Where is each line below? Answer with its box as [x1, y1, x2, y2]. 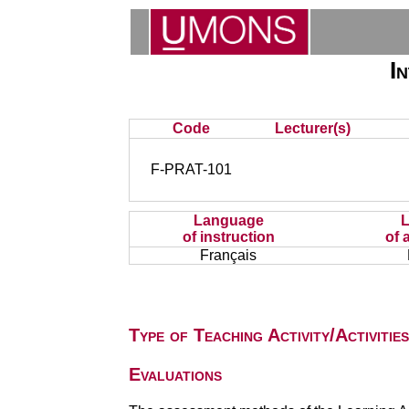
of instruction [182, 229, 275, 245]
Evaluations [128, 364, 222, 384]
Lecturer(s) [275, 121, 351, 136]
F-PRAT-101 [151, 162, 233, 177]
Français [200, 247, 257, 263]
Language [193, 213, 264, 228]
